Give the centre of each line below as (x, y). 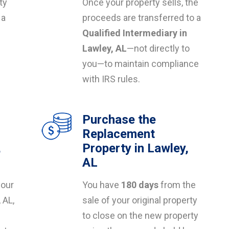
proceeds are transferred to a (142, 18)
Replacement (119, 134)
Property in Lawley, (135, 148)
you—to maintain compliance (141, 64)
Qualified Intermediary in (135, 33)
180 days (140, 185)
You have (102, 185)
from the (177, 185)
